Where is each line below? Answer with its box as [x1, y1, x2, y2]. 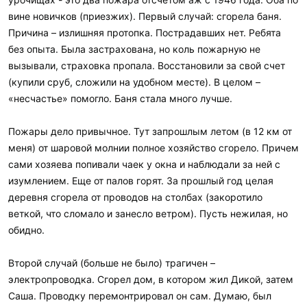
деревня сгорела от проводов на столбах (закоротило [8, 191, 262, 203]
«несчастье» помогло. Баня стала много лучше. [8, 92, 232, 104]
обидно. [8, 223, 45, 236]
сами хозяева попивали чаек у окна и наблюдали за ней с [8, 158, 280, 170]
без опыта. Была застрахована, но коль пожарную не [8, 42, 260, 55]
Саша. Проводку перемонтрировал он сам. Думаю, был [8, 289, 271, 302]
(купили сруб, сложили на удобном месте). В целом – [8, 75, 260, 88]
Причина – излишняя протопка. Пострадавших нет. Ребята [8, 26, 281, 38]
